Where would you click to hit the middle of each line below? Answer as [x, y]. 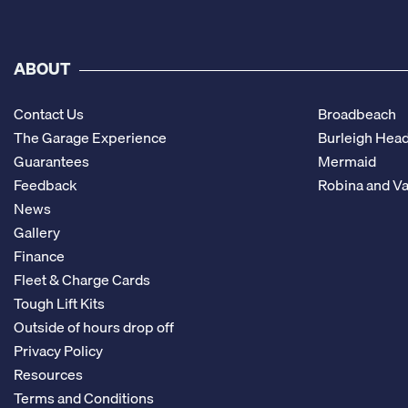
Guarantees [51, 162]
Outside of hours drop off [94, 327]
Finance [39, 256]
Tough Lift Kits [59, 304]
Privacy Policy [58, 351]
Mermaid [347, 162]
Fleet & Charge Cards [82, 280]
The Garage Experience [90, 138]
